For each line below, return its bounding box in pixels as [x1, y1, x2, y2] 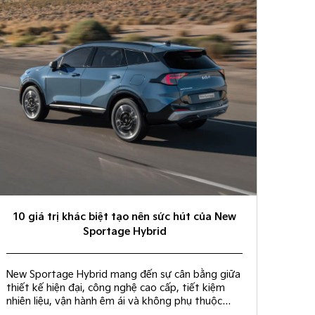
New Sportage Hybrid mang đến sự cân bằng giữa [6, 269, 241, 281]
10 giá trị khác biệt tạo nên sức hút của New [13, 211, 236, 224]
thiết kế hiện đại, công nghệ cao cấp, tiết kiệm [6, 282, 226, 295]
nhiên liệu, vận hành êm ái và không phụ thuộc [6, 295, 223, 308]
